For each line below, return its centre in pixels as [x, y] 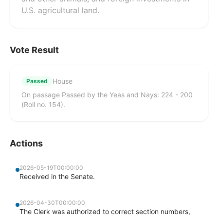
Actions [26, 143]
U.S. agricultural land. [60, 10]
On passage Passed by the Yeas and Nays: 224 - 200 [107, 95]
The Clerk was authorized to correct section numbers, [105, 211]
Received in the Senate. [57, 176]
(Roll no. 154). [43, 104]
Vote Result [34, 50]
